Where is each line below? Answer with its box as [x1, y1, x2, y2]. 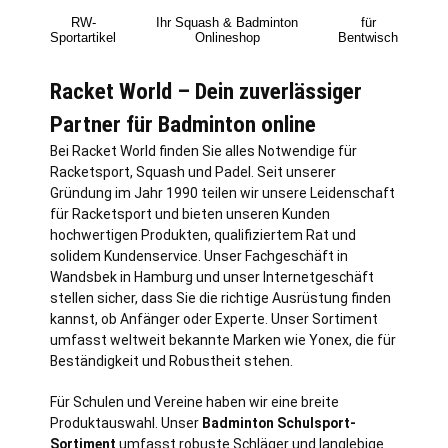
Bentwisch [338, 29, 398, 45]
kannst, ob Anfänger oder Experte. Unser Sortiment [50, 310, 378, 327]
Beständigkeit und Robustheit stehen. [50, 352, 293, 369]
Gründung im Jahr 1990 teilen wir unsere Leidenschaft [50, 184, 395, 201]
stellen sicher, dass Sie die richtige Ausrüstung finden [50, 289, 391, 306]
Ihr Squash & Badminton [156, 14, 298, 30]
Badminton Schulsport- [202, 414, 356, 431]
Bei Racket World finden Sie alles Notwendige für [50, 142, 357, 159]
